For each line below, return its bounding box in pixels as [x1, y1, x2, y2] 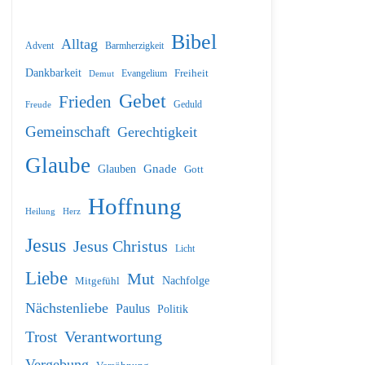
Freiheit [174, 67, 209, 80]
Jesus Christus [73, 237, 168, 256]
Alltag [61, 36, 98, 53]
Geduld [174, 99, 202, 111]
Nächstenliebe [25, 300, 108, 317]
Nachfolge [162, 275, 209, 288]
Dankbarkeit [25, 66, 81, 80]
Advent [25, 41, 54, 52]
